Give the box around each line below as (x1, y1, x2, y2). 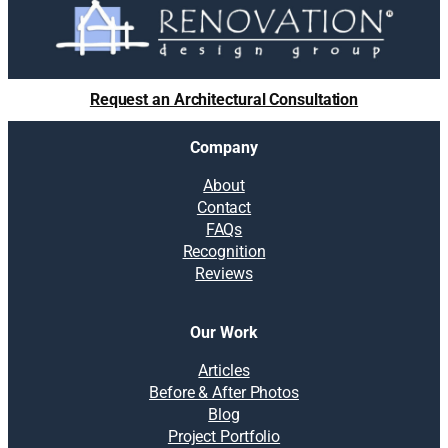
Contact (196, 198, 252, 218)
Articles (198, 360, 250, 380)
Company (190, 138, 258, 158)
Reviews (195, 264, 253, 284)
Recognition (182, 242, 266, 262)
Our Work (190, 322, 258, 342)
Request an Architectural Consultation (89, 89, 359, 109)
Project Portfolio (167, 426, 281, 446)
